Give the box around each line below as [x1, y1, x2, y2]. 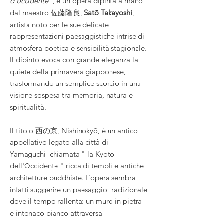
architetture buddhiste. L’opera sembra [10, 172, 136, 182]
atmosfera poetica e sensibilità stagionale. [10, 43, 147, 53]
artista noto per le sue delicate [10, 19, 109, 29]
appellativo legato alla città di [10, 137, 108, 147]
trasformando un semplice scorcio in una [10, 78, 141, 88]
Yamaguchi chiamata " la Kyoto [10, 149, 114, 159]
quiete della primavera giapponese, [10, 66, 126, 76]
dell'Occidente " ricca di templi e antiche [10, 161, 144, 170]
